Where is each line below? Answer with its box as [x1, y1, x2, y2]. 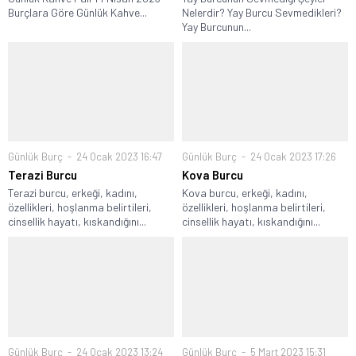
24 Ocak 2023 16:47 [74, 150, 162, 164]
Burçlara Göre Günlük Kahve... [8, 6, 147, 20]
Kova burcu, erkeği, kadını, [182, 186, 308, 200]
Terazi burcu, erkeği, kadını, [8, 186, 137, 200]
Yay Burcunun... [182, 20, 251, 34]
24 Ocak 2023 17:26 [248, 150, 336, 164]
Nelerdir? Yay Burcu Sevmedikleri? [182, 6, 342, 20]
